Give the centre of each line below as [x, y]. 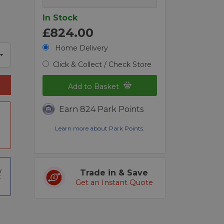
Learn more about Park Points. [100, 128]
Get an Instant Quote [114, 183]
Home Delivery [81, 48]
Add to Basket [95, 87]
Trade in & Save [114, 173]
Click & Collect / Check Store [102, 64]
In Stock [60, 17]
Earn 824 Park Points [101, 109]
